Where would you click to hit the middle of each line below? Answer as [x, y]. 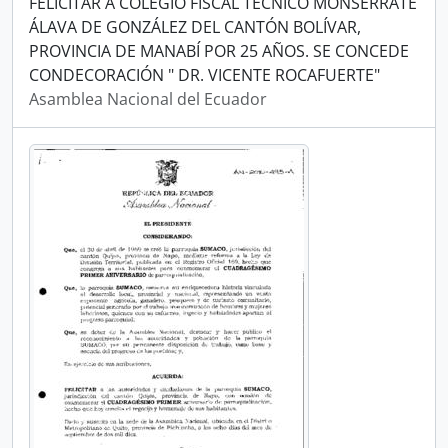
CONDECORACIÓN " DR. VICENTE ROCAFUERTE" [204, 75]
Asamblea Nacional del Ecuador [148, 99]
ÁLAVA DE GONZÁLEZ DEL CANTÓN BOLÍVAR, [195, 27]
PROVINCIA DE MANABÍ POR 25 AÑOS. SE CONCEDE [219, 51]
